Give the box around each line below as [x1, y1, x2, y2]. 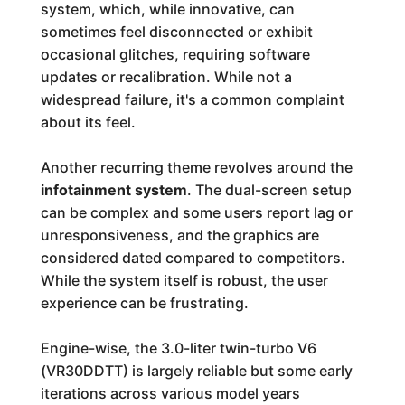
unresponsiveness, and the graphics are [40, 226, 319, 244]
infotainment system [40, 181, 187, 199]
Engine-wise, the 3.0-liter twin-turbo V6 [40, 339, 316, 357]
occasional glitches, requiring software [40, 45, 310, 63]
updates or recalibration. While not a [40, 68, 292, 86]
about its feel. [40, 113, 136, 131]
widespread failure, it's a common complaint [40, 90, 344, 108]
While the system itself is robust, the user [40, 271, 328, 289]
